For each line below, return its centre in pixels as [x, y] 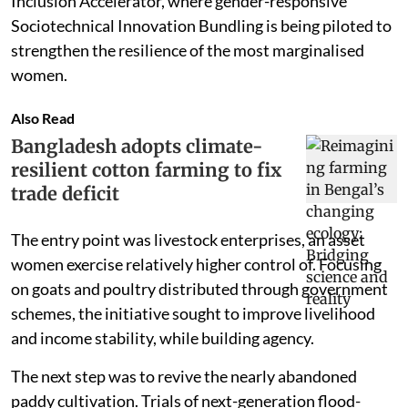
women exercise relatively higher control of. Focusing [196, 264]
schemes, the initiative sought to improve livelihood [193, 313]
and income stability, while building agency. [163, 337]
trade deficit [65, 193]
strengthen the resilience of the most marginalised [188, 50]
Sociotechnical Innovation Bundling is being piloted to [201, 25]
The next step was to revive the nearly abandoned [184, 376]
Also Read [43, 117]
